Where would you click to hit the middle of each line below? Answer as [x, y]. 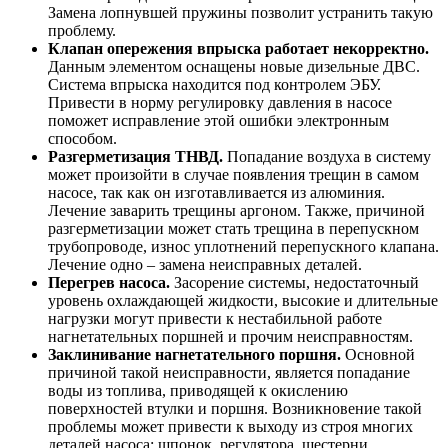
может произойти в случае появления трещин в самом [233, 174]
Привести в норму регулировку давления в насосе [220, 102]
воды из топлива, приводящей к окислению [198, 390]
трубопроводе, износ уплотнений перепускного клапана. [243, 246]
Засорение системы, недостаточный [294, 282]
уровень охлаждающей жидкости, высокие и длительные [243, 300]
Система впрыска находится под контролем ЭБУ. [214, 84]
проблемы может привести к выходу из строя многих [230, 426]
